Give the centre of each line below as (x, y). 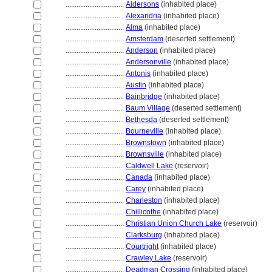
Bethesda (141, 120)
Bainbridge (144, 97)
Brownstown (146, 143)
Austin (136, 85)
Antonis (138, 73)
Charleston (144, 200)
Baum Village (148, 108)
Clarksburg (144, 235)
